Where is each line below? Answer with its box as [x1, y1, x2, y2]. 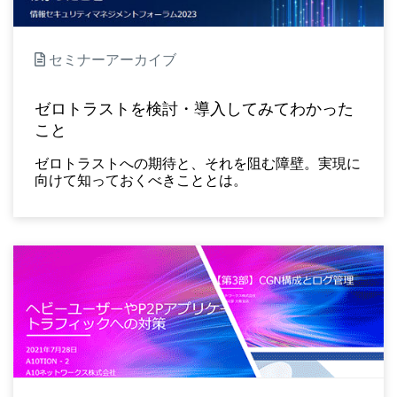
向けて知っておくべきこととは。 [35, 169, 247, 190]
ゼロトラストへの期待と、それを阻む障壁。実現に [35, 152, 361, 173]
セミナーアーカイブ [45, 49, 176, 69]
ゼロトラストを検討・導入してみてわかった [35, 98, 354, 119]
